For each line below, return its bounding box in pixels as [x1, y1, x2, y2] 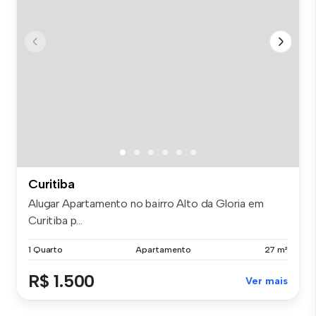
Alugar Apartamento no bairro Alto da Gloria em [28, 197, 264, 211]
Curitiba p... [28, 214, 83, 228]
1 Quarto [28, 245, 63, 255]
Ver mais [245, 275, 288, 288]
